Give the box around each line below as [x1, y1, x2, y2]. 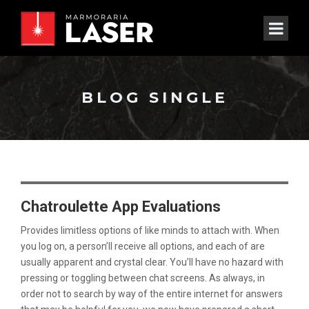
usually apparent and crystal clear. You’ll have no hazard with [21, 257, 283, 268]
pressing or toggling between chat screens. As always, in [21, 272, 265, 283]
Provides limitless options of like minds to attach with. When [21, 225, 279, 236]
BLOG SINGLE [81, 88, 228, 107]
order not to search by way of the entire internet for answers [21, 288, 283, 299]
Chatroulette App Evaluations [21, 198, 221, 215]
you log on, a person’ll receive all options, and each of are [21, 241, 265, 252]
